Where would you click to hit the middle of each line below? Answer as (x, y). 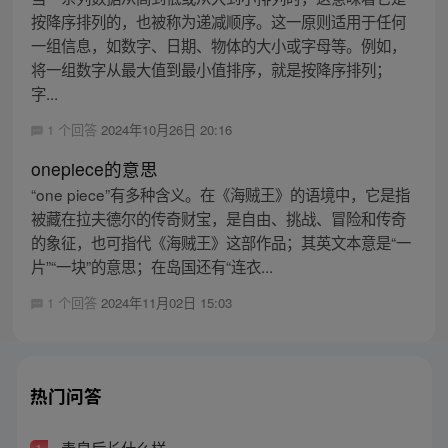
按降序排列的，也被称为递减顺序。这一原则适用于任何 (218, 20)
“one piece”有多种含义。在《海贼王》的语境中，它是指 (220, 193)
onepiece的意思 (94, 168)
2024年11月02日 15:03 (166, 302)
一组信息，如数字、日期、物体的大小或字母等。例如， (218, 44)
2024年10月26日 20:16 (166, 129)
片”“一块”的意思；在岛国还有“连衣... (151, 265)
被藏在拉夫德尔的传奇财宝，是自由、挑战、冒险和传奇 (218, 217)
